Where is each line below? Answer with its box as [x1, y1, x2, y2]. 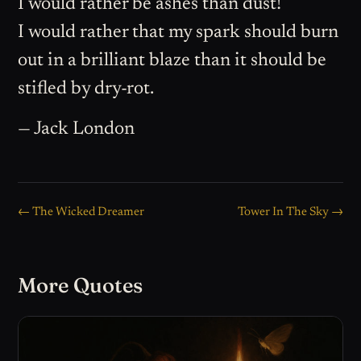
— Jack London [18, 119, 135, 139]
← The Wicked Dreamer [18, 205, 145, 218]
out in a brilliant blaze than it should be [18, 52, 327, 71]
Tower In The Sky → [237, 205, 343, 218]
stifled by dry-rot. [18, 80, 155, 99]
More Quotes [18, 272, 143, 298]
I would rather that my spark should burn [18, 23, 339, 43]
